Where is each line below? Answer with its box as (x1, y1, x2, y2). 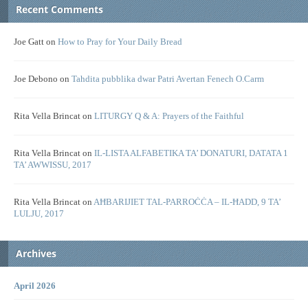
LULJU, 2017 (14, 209, 64, 219)
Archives (16, 247, 56, 261)
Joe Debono (14, 74, 58, 85)
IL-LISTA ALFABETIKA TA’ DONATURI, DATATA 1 (94, 148, 288, 159)
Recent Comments (16, 3, 103, 16)
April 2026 (14, 281, 56, 291)
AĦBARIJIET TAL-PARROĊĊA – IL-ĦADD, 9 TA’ (93, 197, 280, 208)
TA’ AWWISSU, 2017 (14, 160, 91, 170)
